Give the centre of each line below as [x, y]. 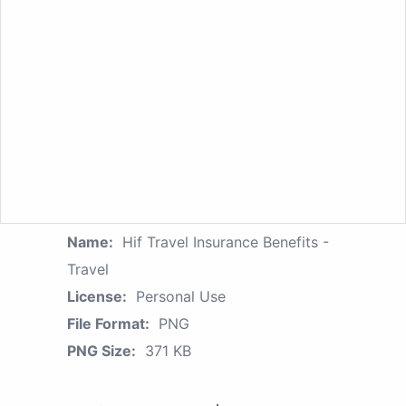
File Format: [108, 324]
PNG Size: [101, 351]
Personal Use [181, 297]
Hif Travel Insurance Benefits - [226, 242]
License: [97, 297]
